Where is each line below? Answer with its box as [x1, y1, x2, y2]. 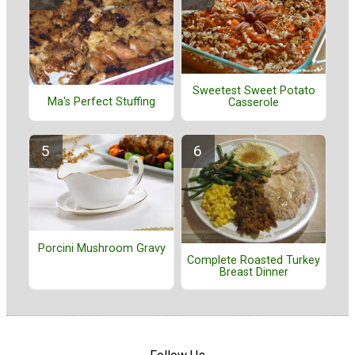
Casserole [228, 96, 279, 110]
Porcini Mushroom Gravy [37, 241, 166, 255]
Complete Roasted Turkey [187, 254, 320, 268]
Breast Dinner [219, 265, 288, 280]
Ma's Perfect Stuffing [48, 95, 155, 109]
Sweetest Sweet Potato [192, 84, 315, 98]
